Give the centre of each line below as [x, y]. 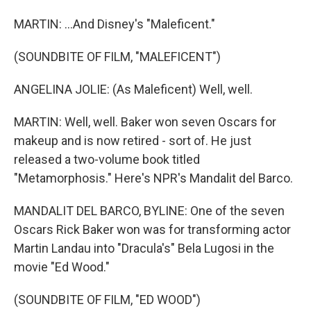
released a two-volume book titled [107, 159]
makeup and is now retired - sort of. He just [133, 140]
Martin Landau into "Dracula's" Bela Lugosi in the [144, 248]
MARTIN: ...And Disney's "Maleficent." [115, 24]
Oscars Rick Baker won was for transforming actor [152, 229]
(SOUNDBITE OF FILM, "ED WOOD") [107, 299]
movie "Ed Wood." [62, 267]
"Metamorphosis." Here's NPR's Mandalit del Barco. [153, 178]
